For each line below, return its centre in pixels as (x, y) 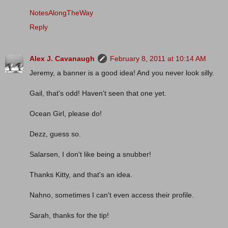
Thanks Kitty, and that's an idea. (81, 174)
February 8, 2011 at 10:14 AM (158, 58)
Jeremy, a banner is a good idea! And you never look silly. (122, 73)
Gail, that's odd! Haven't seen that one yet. (98, 93)
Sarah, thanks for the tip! (69, 215)
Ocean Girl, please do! (66, 113)
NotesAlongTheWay (61, 12)
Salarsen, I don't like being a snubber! (90, 154)
